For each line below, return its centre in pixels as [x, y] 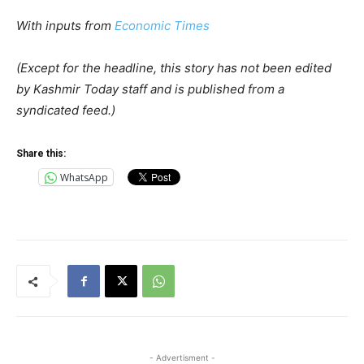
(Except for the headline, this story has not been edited [174, 68]
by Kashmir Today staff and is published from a [150, 89]
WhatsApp [84, 177]
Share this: [41, 154]
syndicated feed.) [66, 110]
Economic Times [162, 26]
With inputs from [65, 26]
